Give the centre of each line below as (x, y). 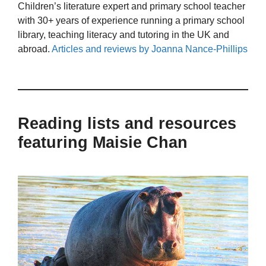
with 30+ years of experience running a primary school (131, 20)
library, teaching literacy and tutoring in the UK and (123, 34)
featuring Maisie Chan (103, 143)
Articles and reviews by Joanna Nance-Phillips (150, 49)
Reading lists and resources (127, 124)
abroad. (35, 49)
